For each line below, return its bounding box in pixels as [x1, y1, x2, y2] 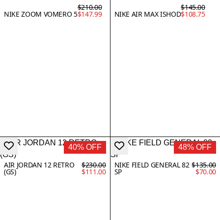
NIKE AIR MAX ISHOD [114, 9, 181, 19]
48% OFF [178, 142, 212, 151]
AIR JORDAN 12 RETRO [4, 160, 75, 169]
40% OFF [68, 142, 102, 151]
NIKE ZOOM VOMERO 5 [4, 9, 78, 19]
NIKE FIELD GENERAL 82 [114, 160, 190, 169]
